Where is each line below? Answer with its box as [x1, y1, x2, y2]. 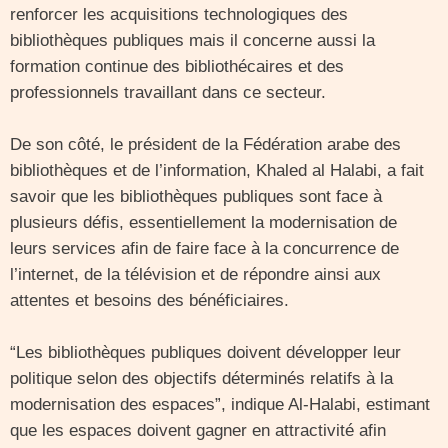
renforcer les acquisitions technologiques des [10, 5, 348, 24]
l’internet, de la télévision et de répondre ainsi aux [10, 265, 381, 284]
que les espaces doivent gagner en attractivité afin [10, 421, 386, 440]
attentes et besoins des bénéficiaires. [10, 291, 289, 310]
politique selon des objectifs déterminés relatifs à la [10, 369, 393, 388]
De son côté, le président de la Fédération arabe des [10, 135, 401, 154]
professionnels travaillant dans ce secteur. [10, 83, 326, 102]
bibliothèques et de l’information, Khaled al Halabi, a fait [10, 161, 424, 180]
